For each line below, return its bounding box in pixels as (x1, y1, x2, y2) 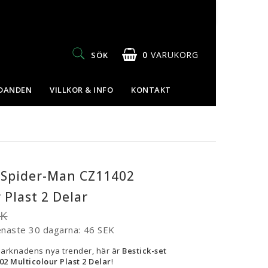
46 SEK (83, 223, 115, 236)
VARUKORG (151, 48, 198, 60)
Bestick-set (122, 245, 167, 256)
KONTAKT (131, 84, 171, 95)
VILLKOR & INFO (50, 84, 113, 95)
